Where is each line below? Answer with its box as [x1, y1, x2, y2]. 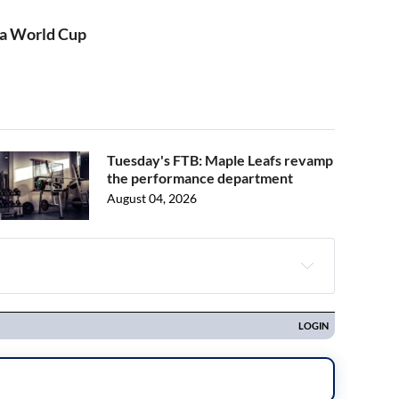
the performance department [107, 169, 293, 187]
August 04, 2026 [107, 191, 197, 207]
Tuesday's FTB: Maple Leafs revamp [107, 151, 333, 169]
